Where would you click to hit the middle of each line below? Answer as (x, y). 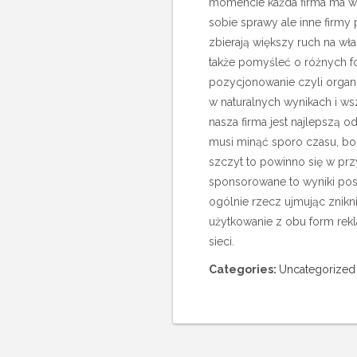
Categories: (244, 269)
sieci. (222, 241)
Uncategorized (317, 269)
